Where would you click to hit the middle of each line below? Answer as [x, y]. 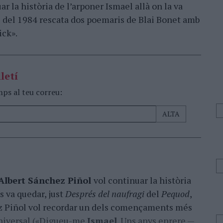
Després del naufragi [106, 194]
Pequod [175, 194]
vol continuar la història [142, 180]
